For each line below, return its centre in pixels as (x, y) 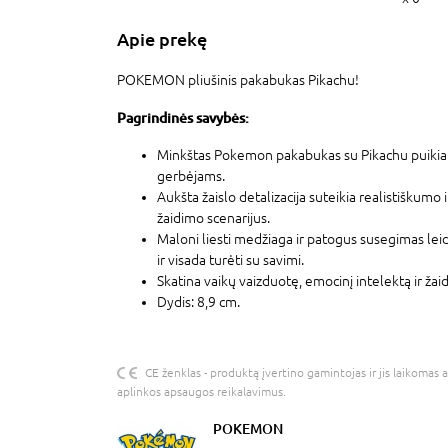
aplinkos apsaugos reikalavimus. (201, 391)
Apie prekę (162, 38)
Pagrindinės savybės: (183, 117)
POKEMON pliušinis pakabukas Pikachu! (238, 79)
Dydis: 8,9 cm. (198, 301)
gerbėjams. (191, 175)
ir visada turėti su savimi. (230, 259)
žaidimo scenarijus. (213, 217)
